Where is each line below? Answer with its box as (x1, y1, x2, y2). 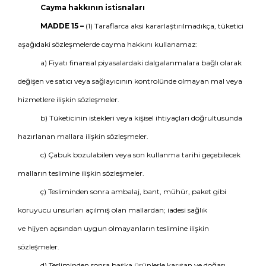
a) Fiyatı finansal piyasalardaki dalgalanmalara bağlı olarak (40, 58, 242, 67)
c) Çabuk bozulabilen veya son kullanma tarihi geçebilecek (40, 150, 240, 159)
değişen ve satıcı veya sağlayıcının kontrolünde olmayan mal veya (18, 77, 242, 85)
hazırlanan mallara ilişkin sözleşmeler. (18, 132, 148, 141)
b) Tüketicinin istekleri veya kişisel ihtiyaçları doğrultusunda (40, 113, 242, 122)
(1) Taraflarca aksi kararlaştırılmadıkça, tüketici (83, 21, 243, 30)
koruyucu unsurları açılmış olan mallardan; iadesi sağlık (18, 205, 207, 214)
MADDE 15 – (40, 21, 84, 30)
